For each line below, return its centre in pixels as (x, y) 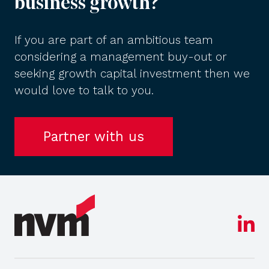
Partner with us (94, 136)
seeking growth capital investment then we (132, 73)
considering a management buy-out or (121, 56)
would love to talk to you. (84, 90)
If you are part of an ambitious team (114, 40)
